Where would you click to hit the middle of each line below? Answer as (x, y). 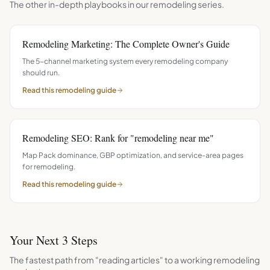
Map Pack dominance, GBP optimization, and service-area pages (133, 155)
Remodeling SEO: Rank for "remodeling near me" (118, 138)
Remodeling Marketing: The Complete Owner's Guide (126, 44)
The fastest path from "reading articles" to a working (111, 260)
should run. (41, 73)
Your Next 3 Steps (54, 240)
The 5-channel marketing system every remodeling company (125, 61)
